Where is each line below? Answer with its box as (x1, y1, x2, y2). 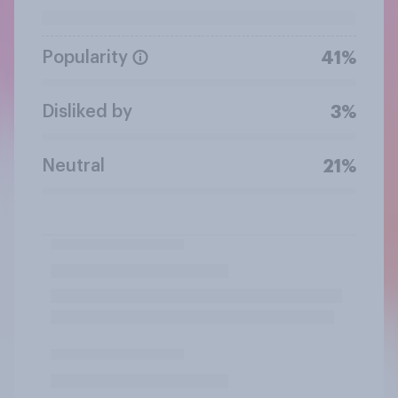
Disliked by (42, 102, 132, 121)
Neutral (42, 156, 105, 175)
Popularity (42, 48, 128, 67)
